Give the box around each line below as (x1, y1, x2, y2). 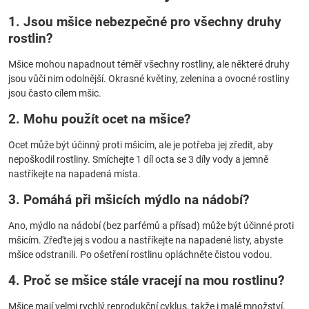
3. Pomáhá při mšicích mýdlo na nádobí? (8, 192, 249, 208)
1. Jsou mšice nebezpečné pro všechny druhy (8, 14, 281, 30)
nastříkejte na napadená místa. (8, 168, 141, 179)
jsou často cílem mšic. (8, 88, 101, 99)
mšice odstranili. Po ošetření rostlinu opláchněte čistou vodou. (8, 249, 272, 260)
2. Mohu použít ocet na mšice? (8, 111, 190, 127)
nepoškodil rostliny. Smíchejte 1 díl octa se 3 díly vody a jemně (8, 154, 268, 165)
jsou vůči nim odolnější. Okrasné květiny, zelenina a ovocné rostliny (8, 73, 290, 84)
